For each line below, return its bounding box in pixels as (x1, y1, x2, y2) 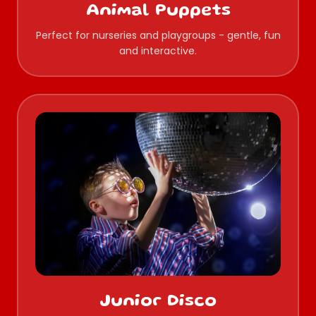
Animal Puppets (85, 4, 231, 19)
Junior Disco (99, 295, 217, 310)
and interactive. (119, 43, 197, 58)
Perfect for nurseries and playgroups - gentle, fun (35, 28, 281, 42)
